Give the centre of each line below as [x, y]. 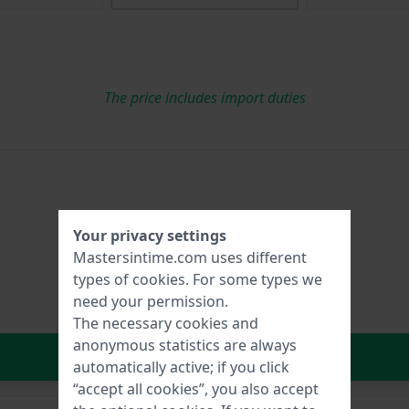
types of [103, 279]
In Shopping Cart [236, 357]
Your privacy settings [150, 236]
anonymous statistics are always [185, 345]
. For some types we [254, 279]
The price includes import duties [204, 97]
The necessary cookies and [166, 323]
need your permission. [151, 301]
